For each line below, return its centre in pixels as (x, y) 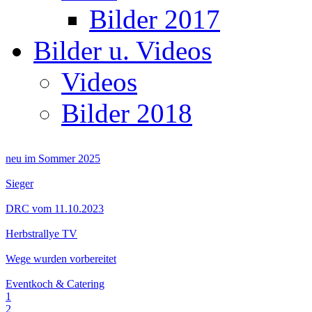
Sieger (19, 184)
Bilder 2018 (127, 113)
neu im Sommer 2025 (53, 158)
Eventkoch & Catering (55, 284)
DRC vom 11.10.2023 (55, 209)
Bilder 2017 (155, 19)
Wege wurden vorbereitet (61, 259)
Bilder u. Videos (123, 50)
